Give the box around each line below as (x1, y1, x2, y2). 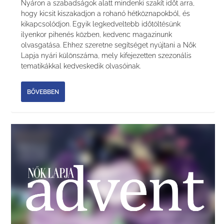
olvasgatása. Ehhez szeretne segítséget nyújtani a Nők (21, 41, 196, 49)
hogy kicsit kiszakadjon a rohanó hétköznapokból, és (21, 9, 190, 18)
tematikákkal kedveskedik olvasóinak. (21, 62, 141, 70)
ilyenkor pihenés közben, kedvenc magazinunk (21, 30, 172, 39)
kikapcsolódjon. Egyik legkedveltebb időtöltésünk (21, 20, 181, 28)
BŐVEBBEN (27, 88, 59, 95)
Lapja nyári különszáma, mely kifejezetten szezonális (21, 51, 192, 60)
